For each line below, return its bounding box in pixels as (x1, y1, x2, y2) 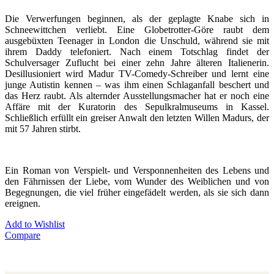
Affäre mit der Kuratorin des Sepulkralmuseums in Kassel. (5, 101, 269, 112)
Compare (5, 229, 40, 240)
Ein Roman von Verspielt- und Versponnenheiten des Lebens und (5, 165, 269, 176)
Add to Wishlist (5, 218, 65, 229)
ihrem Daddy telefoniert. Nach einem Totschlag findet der (5, 46, 269, 57)
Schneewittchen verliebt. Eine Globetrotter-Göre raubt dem (5, 24, 269, 35)
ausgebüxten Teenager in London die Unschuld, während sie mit (5, 35, 269, 46)
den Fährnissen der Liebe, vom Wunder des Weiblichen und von (5, 176, 269, 187)
